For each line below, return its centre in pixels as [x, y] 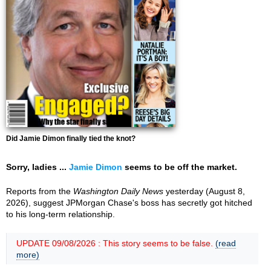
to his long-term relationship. [60, 214]
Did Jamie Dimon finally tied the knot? [71, 139]
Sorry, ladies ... [38, 167]
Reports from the [40, 191]
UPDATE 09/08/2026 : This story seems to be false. [116, 243]
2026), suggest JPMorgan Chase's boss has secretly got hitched [129, 203]
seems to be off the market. [180, 167]
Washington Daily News [118, 191]
